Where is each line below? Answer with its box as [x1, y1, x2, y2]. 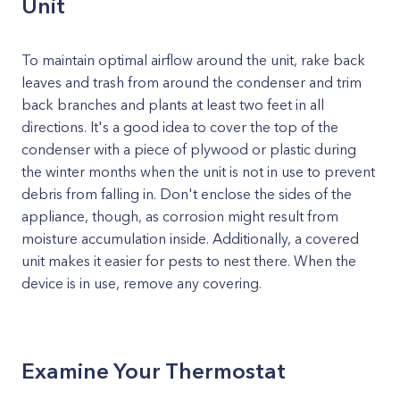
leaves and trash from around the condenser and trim [21, 73, 362, 91]
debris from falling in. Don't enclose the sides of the [21, 185, 352, 203]
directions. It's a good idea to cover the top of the [21, 118, 338, 136]
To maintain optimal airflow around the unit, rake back [21, 51, 365, 69]
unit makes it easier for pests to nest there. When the [21, 252, 356, 270]
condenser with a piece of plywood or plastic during [21, 140, 356, 158]
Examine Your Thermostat [21, 358, 286, 384]
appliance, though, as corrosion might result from [21, 207, 338, 225]
